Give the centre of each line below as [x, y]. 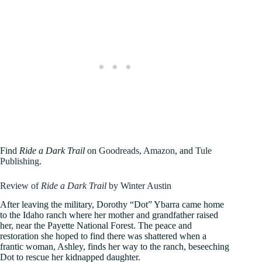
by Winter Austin [140, 185]
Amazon [159, 150]
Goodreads [119, 150]
